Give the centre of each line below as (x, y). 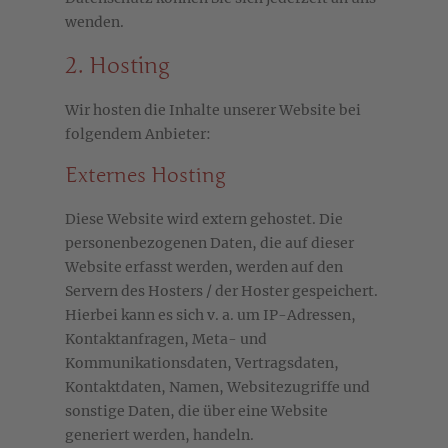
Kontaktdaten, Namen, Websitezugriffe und (217, 387)
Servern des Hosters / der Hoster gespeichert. (221, 291)
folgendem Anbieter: (138, 134)
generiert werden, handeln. (159, 435)
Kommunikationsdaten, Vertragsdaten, (202, 363)
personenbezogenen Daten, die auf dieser (209, 243)
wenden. (94, 22)
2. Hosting (117, 66)
